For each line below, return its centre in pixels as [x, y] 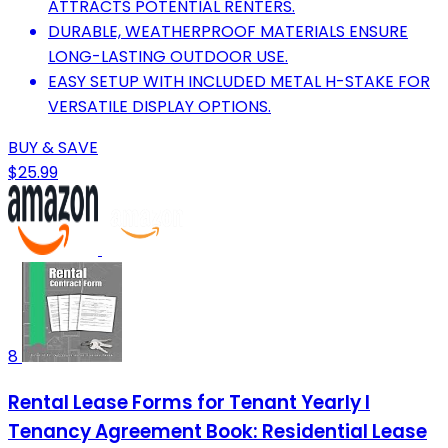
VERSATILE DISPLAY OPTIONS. [159, 107]
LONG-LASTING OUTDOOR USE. [168, 57]
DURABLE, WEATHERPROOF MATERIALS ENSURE [228, 32]
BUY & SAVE [53, 148]
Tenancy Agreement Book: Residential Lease [217, 432]
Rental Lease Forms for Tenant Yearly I [189, 403]
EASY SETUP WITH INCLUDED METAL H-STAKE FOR [239, 82]
